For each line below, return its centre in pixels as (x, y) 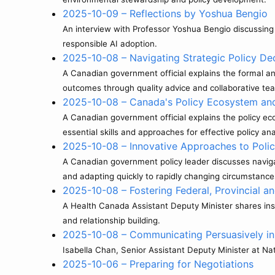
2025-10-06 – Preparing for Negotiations (158, 264)
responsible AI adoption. (110, 44)
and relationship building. (111, 220)
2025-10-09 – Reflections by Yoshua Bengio (165, 14)
